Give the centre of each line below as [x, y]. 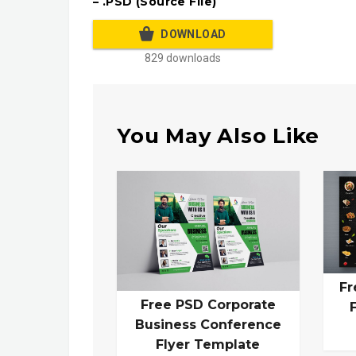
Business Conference [208, 325]
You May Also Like [219, 135]
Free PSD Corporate [208, 305]
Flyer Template [208, 345]
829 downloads [183, 58]
